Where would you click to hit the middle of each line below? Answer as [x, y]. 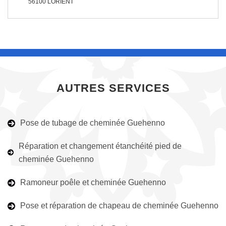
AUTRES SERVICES [113, 88]
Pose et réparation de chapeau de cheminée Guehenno [119, 206]
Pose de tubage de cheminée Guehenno [93, 123]
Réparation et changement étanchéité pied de [100, 146]
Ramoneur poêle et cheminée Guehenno [93, 182]
